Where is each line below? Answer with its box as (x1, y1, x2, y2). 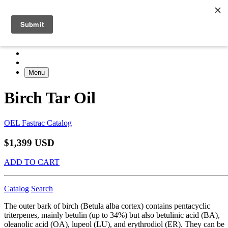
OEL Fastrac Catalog (4, 118, 72, 127)
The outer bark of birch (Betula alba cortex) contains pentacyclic (4, 202, 210, 211)
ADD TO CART (4, 158, 60, 167)
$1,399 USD (4, 137, 54, 148)
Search (31, 184, 53, 193)
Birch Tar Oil (4, 89, 96, 107)
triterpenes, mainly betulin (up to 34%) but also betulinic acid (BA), (4, 211, 220, 220)
